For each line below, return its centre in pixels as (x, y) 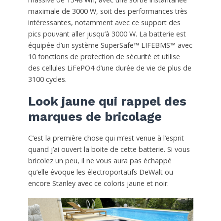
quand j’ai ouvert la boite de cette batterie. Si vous (109, 149)
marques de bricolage (95, 116)
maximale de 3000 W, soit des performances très (108, 11)
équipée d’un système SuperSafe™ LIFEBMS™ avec (110, 45)
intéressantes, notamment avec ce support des (104, 22)
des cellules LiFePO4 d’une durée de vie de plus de (110, 68)
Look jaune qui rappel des (107, 101)
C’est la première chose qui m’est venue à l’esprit (106, 138)
